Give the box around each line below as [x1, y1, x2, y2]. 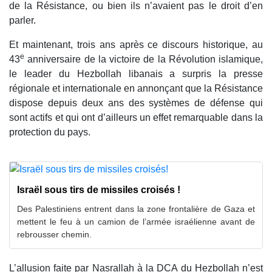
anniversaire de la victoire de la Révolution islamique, [24, 53, 263, 64]
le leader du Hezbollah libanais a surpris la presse [9, 68, 263, 79]
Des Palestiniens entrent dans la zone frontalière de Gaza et [17, 203, 255, 214]
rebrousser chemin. [17, 229, 92, 239]
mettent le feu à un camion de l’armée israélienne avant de [17, 216, 255, 226]
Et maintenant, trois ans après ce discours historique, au [9, 39, 263, 50]
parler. [9, 15, 36, 25]
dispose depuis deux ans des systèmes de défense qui [9, 97, 263, 108]
